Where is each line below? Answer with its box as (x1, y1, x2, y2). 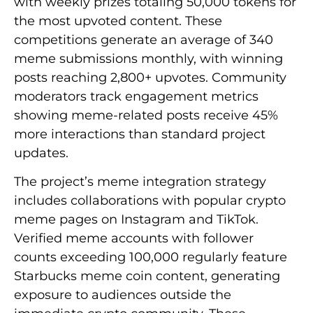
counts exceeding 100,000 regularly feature (14, 249, 287, 265)
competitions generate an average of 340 (14, 31, 273, 48)
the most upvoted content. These (14, 13, 222, 29)
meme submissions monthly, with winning (14, 50, 283, 66)
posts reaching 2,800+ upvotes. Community (14, 69, 286, 85)
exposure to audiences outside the (14, 287, 231, 303)
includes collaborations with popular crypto (14, 193, 286, 209)
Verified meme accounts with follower (14, 231, 254, 247)
